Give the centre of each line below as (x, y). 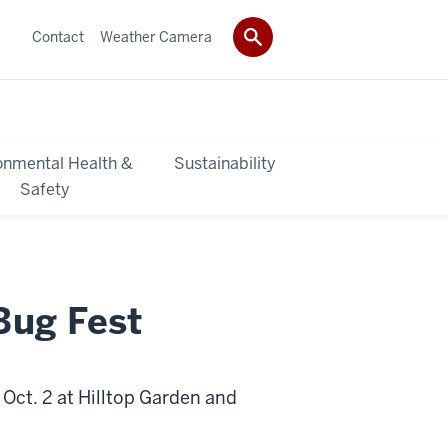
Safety (45, 189)
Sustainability (225, 163)
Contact (58, 36)
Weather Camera (156, 36)
